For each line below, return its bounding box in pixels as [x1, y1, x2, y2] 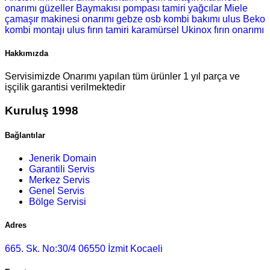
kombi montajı [5, 24, 64, 35]
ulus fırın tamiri [67, 24, 129, 35]
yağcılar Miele [188, 2, 248, 13]
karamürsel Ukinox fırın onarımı [131, 24, 264, 35]
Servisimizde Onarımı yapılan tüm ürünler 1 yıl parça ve [5, 71, 240, 82]
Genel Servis [29, 186, 84, 196]
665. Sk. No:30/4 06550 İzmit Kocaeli [5, 243, 163, 254]
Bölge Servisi [29, 196, 86, 207]
